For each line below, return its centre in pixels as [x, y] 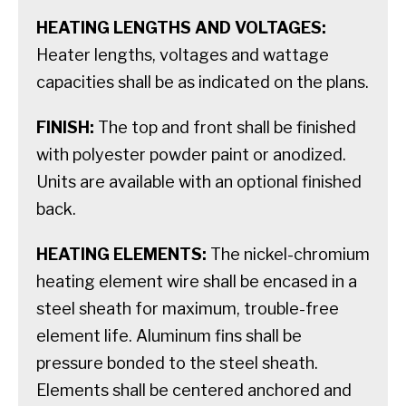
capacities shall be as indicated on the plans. [203, 82]
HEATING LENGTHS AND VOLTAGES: [181, 27]
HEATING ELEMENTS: [121, 254]
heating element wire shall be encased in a [197, 281]
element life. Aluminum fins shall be [169, 335]
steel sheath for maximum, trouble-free [188, 308]
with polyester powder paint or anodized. [191, 154]
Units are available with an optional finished [199, 181]
